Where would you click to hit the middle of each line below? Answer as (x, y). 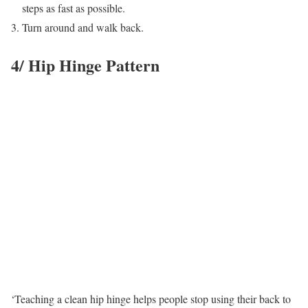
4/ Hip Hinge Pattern (85, 65)
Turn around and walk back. (83, 27)
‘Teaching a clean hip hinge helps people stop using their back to (151, 298)
